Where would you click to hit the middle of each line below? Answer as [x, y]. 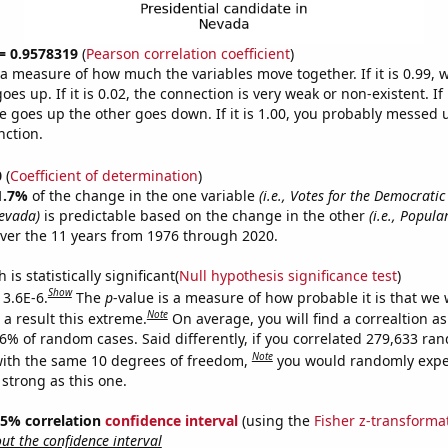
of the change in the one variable [145, 195]
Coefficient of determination [103, 175]
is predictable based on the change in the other [204, 215]
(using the [275, 420]
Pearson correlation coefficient [187, 53]
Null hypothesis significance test [287, 275]
